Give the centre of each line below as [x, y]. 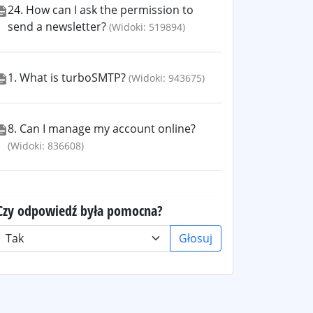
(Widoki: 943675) [167, 78]
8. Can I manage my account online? [102, 129]
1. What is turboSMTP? [67, 78]
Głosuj [196, 238]
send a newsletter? [57, 27]
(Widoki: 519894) [147, 27]
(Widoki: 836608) [46, 146]
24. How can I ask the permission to [101, 10]
